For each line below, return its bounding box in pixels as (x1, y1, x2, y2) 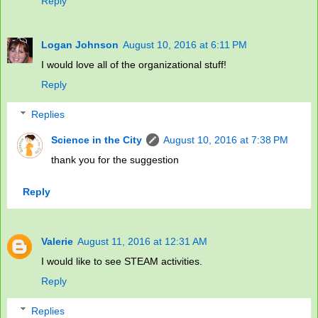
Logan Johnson (41, 39, 119, 51)
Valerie (41, 236, 73, 248)
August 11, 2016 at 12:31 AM (77, 236, 207, 248)
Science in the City (51, 133, 143, 146)
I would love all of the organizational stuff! (41, 59, 226, 71)
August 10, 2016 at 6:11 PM (123, 39, 247, 51)
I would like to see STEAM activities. (41, 256, 202, 268)
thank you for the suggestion (51, 153, 180, 165)
